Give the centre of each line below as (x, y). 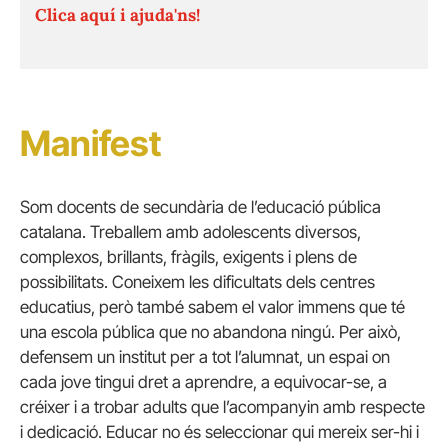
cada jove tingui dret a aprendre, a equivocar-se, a (203, 381)
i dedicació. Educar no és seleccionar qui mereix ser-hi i (219, 431)
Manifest (90, 142)
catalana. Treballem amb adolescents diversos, (190, 231)
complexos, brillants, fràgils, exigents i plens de (188, 256)
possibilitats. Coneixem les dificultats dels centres (197, 281)
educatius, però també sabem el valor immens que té (212, 306)
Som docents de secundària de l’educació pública (200, 206)
